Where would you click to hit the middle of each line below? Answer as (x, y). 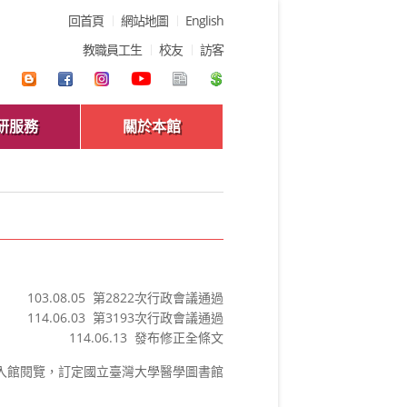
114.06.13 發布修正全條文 (146, 338)
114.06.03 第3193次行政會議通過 (125, 318)
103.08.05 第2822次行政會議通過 (125, 298)
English (204, 20)
